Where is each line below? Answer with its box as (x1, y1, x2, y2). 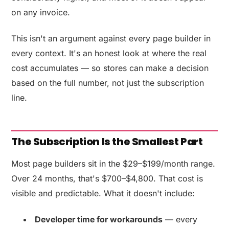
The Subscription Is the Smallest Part (11, 134, 203, 149)
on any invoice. (11, 7, 71, 17)
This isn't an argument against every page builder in (11, 33, 211, 43)
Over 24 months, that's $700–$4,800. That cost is (11, 173, 203, 184)
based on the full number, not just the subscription (11, 77, 204, 88)
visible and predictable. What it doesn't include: (11, 188, 195, 198)
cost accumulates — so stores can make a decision (11, 62, 209, 73)
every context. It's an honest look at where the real (11, 48, 207, 58)
